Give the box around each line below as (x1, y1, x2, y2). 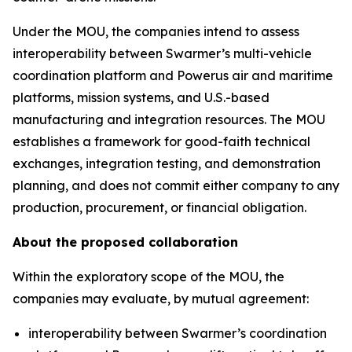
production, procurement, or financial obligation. (13, 199, 306, 215)
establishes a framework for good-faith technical (13, 133, 310, 149)
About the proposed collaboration (13, 233, 238, 250)
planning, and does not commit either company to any (13, 177, 339, 193)
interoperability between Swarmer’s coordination (28, 324, 327, 341)
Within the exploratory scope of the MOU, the (13, 268, 284, 284)
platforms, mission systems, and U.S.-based (13, 89, 269, 105)
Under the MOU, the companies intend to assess (13, 23, 299, 39)
